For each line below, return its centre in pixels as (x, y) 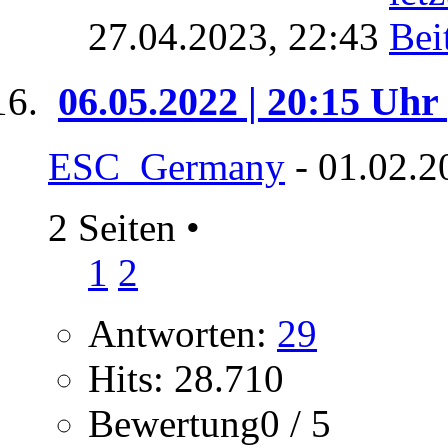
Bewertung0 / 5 (209, 423)
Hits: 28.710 (186, 378)
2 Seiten (117, 227)
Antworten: (182, 333)
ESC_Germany (166, 166)
